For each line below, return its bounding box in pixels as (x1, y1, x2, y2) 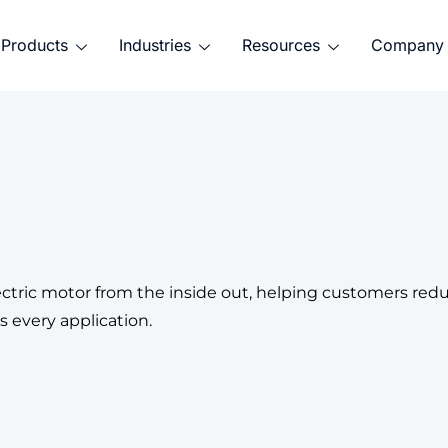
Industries (118, 35, 191, 55)
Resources (241, 35, 320, 55)
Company (370, 35, 444, 55)
